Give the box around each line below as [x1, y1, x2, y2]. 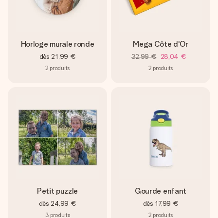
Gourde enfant [135, 186, 186, 196]
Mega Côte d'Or [133, 39, 188, 49]
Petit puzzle [36, 186, 78, 196]
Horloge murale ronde [20, 39, 94, 49]
